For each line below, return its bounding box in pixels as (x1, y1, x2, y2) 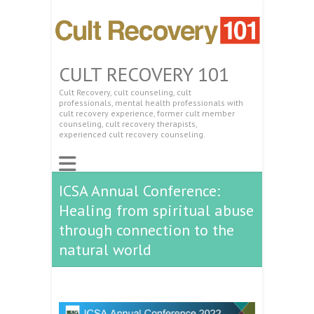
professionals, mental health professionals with (59, 97, 243, 108)
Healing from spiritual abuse (59, 200, 254, 220)
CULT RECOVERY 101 (59, 60, 229, 87)
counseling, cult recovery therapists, (59, 118, 197, 129)
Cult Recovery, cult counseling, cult (59, 86, 191, 97)
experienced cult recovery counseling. (59, 128, 205, 139)
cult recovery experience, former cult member (59, 107, 235, 118)
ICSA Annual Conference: (59, 180, 220, 200)
